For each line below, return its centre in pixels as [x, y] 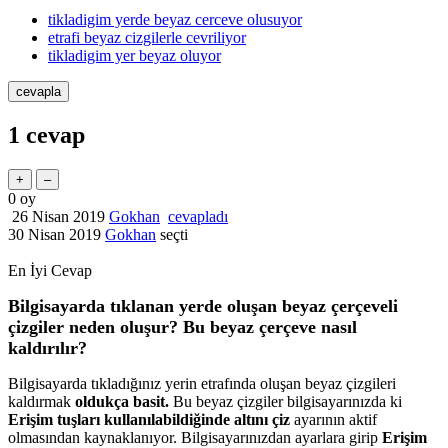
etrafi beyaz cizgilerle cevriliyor [147, 38]
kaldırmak [41, 402]
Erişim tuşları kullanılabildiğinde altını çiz [149, 420]
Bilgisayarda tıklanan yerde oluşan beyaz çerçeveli [203, 306]
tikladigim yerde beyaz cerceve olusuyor [175, 20]
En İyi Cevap [50, 271]
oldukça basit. [122, 402]
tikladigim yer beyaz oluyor [134, 56]
